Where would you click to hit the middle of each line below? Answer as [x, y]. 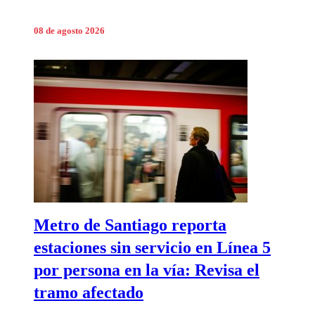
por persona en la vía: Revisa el [147, 270]
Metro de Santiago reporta [130, 225]
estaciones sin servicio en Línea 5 [152, 248]
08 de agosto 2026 [69, 31]
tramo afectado [89, 293]
